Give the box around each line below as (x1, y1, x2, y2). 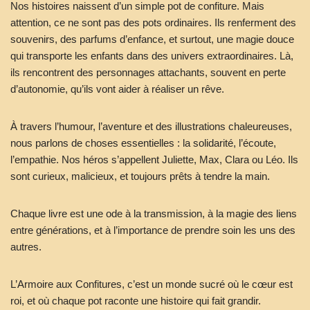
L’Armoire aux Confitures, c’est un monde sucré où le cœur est (10, 278, 293, 290)
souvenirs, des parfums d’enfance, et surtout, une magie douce (10, 33, 294, 45)
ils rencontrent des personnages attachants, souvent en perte (10, 66, 286, 78)
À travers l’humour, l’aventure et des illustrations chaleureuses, (10, 120, 292, 132)
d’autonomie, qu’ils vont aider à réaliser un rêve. (10, 83, 224, 95)
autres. (10, 241, 42, 253)
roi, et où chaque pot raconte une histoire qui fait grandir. (10, 295, 261, 307)
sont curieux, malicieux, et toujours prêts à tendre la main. (10, 170, 270, 182)
